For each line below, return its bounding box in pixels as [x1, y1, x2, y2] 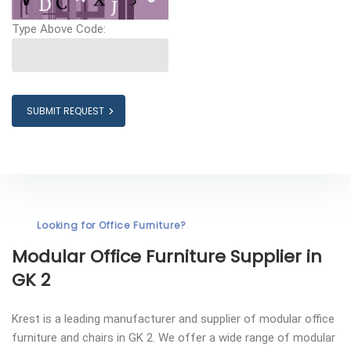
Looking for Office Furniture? [37, 219, 186, 233]
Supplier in [226, 244, 322, 270]
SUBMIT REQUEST [27, 104, 104, 118]
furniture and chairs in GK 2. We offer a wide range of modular [12, 331, 335, 346]
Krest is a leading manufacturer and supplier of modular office [12, 312, 335, 327]
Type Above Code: [12, 22, 106, 37]
